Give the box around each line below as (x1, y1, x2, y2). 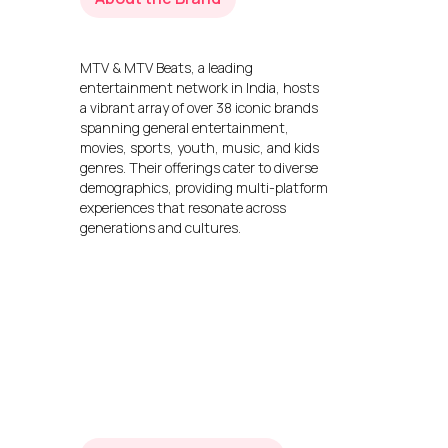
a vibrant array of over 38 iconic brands (80, 98, 318, 118)
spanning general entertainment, (80, 118, 289, 138)
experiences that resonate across (80, 198, 286, 218)
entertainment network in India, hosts (80, 78, 319, 98)
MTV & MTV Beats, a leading (80, 58, 253, 78)
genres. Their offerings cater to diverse (80, 158, 318, 178)
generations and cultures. (80, 218, 241, 238)
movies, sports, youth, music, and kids (80, 138, 319, 158)
